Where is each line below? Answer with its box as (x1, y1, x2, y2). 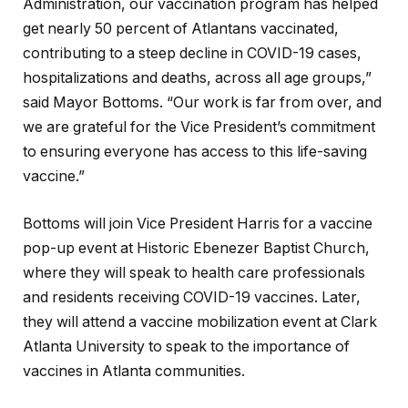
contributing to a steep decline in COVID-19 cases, (23, 45, 362, 63)
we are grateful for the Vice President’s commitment (23, 118, 375, 137)
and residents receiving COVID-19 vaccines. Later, (23, 288, 361, 306)
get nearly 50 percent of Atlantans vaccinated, (23, 20, 339, 38)
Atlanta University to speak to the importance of (23, 337, 350, 355)
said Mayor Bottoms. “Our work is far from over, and (23, 94, 382, 112)
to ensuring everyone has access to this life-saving (23, 143, 367, 161)
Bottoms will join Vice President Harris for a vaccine (23, 214, 372, 232)
